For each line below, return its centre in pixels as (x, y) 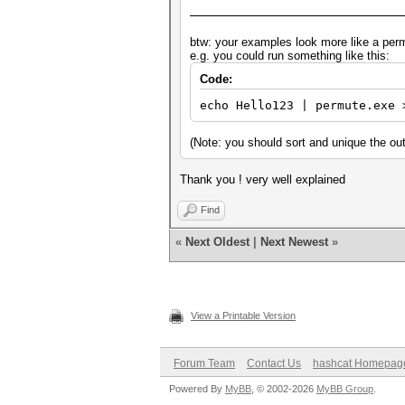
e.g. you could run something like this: (290, 56)
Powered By (197, 389)
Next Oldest (217, 242)
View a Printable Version (243, 316)
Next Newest (294, 242)
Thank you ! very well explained (263, 179)
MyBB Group (345, 389)
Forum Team (204, 363)
